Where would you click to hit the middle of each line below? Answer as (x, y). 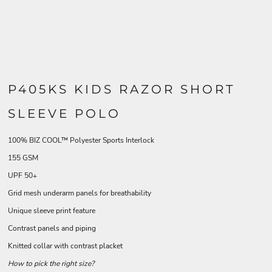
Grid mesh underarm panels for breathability (80, 193)
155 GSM (23, 158)
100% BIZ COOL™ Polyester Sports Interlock (81, 140)
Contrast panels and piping (52, 228)
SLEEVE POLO (64, 114)
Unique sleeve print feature (52, 211)
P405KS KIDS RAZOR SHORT (121, 89)
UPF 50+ (22, 175)
